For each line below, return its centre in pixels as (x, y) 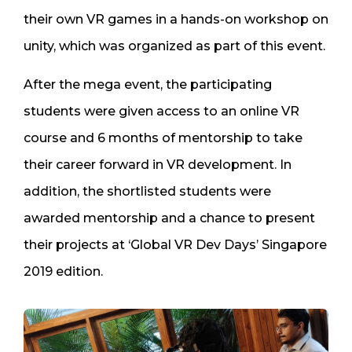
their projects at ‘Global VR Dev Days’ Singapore (175, 244)
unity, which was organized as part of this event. (174, 46)
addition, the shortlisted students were (147, 191)
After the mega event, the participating (148, 84)
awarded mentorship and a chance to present (169, 218)
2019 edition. (63, 271)
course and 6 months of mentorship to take (163, 137)
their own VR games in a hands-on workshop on (176, 19)
